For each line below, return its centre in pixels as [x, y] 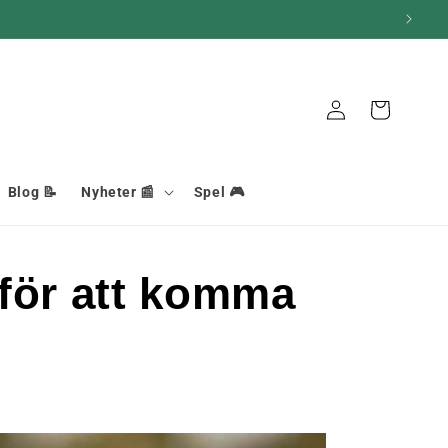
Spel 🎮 [219, 191]
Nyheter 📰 [118, 191]
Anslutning [335, 108]
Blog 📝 [32, 191]
